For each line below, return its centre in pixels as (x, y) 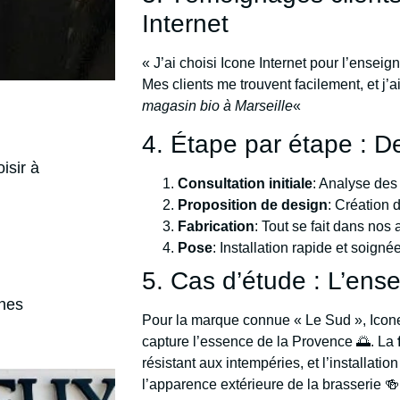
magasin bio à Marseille (218, 105)
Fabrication (217, 226)
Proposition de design (253, 204)
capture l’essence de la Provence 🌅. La (270, 341)
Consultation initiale (246, 183)
